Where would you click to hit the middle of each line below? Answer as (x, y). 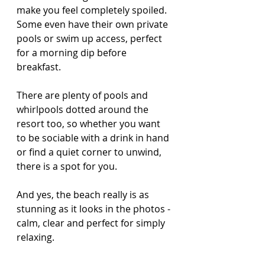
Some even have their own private (93, 24)
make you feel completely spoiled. (93, 10)
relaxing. (35, 237)
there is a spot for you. (67, 166)
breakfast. (39, 67)
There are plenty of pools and (83, 95)
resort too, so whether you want (90, 123)
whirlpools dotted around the (84, 109)
